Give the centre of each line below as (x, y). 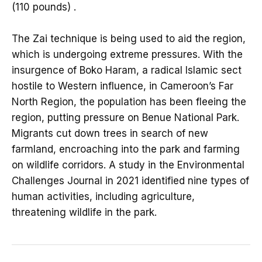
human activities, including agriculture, (103, 197)
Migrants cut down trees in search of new (110, 134)
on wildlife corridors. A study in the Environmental (128, 165)
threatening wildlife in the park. (84, 213)
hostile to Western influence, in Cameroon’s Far (123, 86)
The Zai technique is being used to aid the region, (129, 39)
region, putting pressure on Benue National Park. (125, 118)
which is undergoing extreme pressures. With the (127, 55)
